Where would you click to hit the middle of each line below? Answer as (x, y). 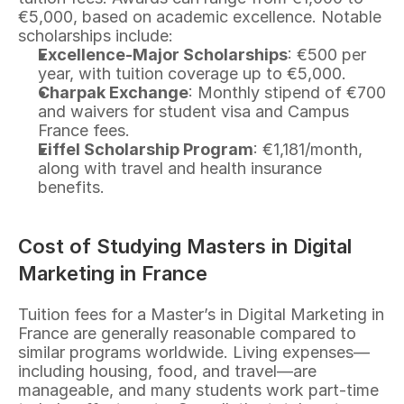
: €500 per (327, 55)
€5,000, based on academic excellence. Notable (200, 17)
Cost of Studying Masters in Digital (185, 246)
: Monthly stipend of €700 (287, 92)
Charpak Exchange (113, 92)
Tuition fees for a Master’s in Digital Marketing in (201, 314)
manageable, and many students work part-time (198, 390)
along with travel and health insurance (180, 168)
